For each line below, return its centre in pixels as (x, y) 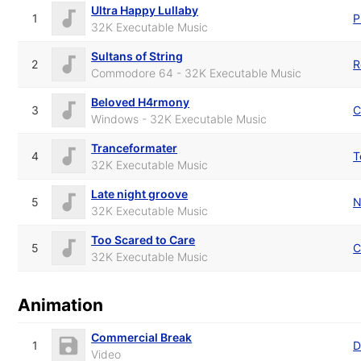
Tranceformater (135, 147)
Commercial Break (142, 337)
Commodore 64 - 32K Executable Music (197, 73)
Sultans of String (137, 56)
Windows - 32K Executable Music (179, 118)
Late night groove (140, 193)
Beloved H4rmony (141, 102)
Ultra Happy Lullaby (145, 10)
